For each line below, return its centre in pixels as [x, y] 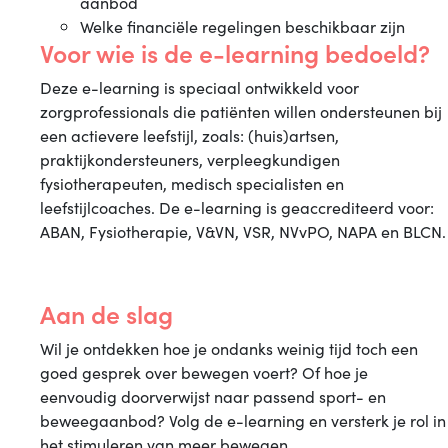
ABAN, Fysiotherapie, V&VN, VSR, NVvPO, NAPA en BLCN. [243, 231]
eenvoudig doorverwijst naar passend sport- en [213, 396]
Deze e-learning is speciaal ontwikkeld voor [199, 87]
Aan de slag [106, 313]
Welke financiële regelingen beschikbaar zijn [242, 26]
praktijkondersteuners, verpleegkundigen [190, 159]
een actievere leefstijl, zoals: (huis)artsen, [189, 135]
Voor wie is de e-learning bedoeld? [235, 52]
